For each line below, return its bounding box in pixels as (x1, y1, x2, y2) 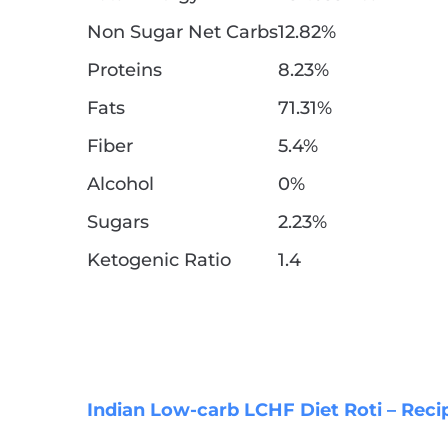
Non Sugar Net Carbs (87, 21, 278, 44)
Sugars (87, 211, 149, 234)
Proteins (87, 59, 162, 82)
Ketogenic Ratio (87, 249, 231, 272)
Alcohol (87, 173, 154, 196)
